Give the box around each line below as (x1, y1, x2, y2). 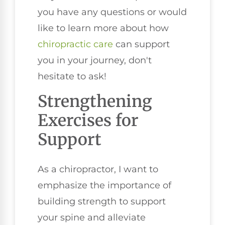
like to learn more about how (38, 23, 169, 34)
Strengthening (38, 91, 152, 111)
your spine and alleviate (38, 211, 146, 223)
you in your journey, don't (38, 55, 152, 66)
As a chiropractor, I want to (38, 163, 158, 175)
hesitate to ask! (38, 71, 106, 82)
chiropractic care (38, 39, 113, 50)
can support (113, 39, 170, 50)
